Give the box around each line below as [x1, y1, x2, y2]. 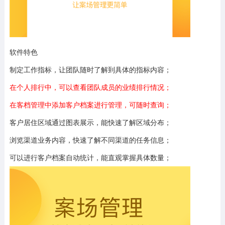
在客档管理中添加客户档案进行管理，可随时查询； [9, 99, 171, 109]
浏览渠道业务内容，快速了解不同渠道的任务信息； [9, 135, 171, 145]
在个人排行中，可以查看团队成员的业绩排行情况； [9, 82, 171, 92]
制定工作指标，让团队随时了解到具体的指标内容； [9, 64, 171, 74]
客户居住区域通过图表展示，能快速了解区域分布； [9, 117, 171, 127]
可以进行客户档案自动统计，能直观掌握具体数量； [9, 152, 171, 162]
